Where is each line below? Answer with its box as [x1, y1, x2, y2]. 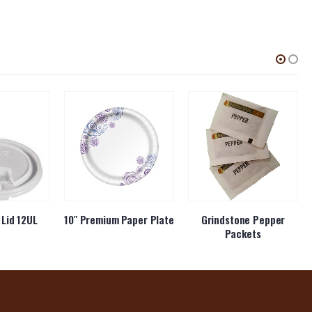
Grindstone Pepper [201, 212, 286, 227]
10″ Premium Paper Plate [64, 212, 174, 227]
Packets [225, 226, 261, 241]
